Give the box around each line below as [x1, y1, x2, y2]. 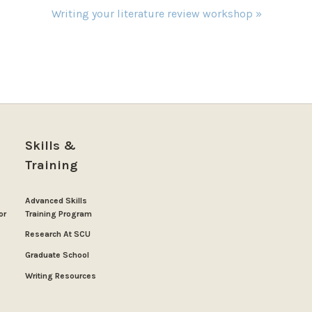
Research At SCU [25, 229, 91, 240]
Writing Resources [25, 271, 97, 281]
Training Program [25, 209, 93, 219]
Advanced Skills [25, 196, 88, 206]
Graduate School [25, 250, 90, 260]
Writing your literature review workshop [51, 7, 256, 21]
